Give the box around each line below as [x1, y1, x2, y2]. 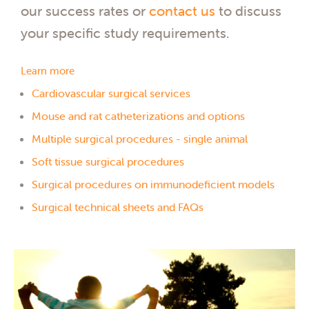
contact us [149, 1, 215, 19]
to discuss [215, 1, 281, 19]
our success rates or [21, 1, 149, 19]
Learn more [21, 64, 74, 78]
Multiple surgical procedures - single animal [32, 132, 248, 146]
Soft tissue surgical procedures [32, 154, 184, 169]
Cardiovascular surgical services [32, 86, 190, 101]
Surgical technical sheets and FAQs [32, 200, 203, 215]
